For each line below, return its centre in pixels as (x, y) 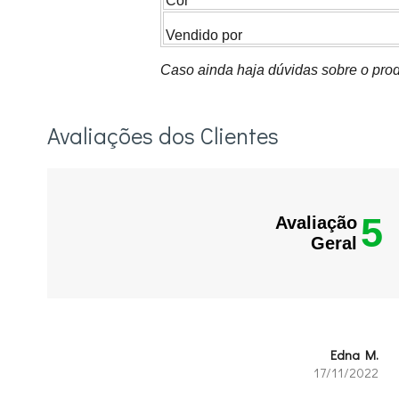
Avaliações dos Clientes (163, 136)
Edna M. (355, 355)
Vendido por (204, 36)
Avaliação (316, 223)
